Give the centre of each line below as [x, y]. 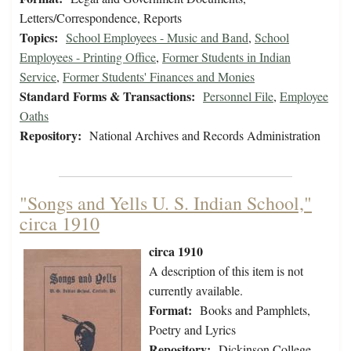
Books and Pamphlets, [255, 310]
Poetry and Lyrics [192, 330]
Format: [170, 310]
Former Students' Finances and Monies [159, 77]
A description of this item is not [226, 271]
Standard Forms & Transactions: [107, 96]
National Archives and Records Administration [205, 136]
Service [38, 77]
